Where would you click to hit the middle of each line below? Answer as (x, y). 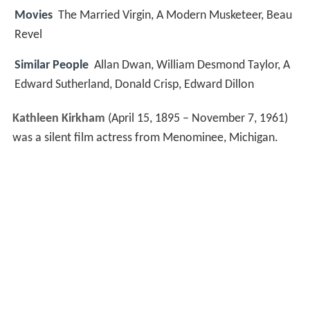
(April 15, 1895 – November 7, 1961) (196, 119)
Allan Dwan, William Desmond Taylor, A (192, 66)
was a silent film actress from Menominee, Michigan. (145, 138)
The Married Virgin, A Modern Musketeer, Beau (175, 15)
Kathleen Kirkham (58, 119)
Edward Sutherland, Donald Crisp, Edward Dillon (134, 85)
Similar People (52, 66)
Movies (34, 15)
